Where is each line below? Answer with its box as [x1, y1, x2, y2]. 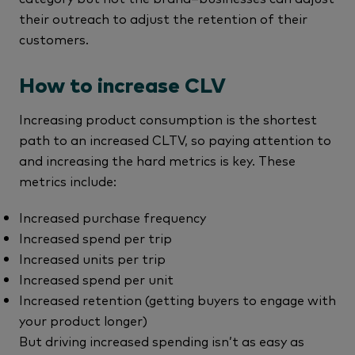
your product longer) [19, 311, 147, 329]
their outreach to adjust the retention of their [19, 9, 307, 27]
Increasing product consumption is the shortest [19, 109, 317, 128]
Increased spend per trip [19, 228, 172, 246]
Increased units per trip [19, 249, 166, 267]
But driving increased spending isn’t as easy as [19, 331, 304, 349]
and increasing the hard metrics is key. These [19, 151, 296, 169]
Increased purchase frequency [19, 208, 206, 226]
